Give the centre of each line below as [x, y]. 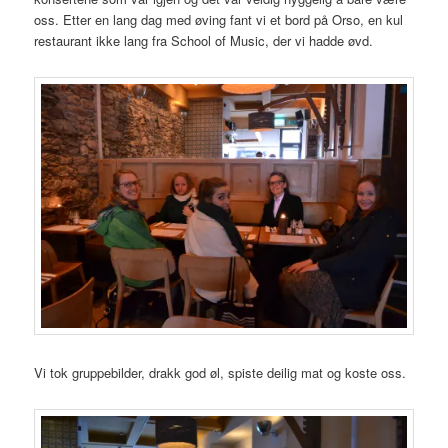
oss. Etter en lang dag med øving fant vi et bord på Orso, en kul [219, 20]
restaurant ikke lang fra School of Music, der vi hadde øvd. [204, 41]
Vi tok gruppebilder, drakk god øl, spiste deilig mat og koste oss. [220, 372]
